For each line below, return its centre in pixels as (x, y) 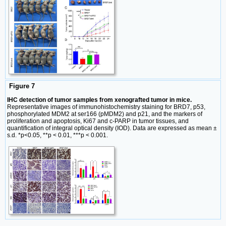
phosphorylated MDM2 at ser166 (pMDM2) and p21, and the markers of (105, 114)
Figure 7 (21, 86)
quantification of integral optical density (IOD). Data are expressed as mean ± (112, 128)
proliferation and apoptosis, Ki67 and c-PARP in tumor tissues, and (98, 121)
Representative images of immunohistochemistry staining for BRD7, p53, (106, 107)
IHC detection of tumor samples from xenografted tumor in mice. (99, 100)
